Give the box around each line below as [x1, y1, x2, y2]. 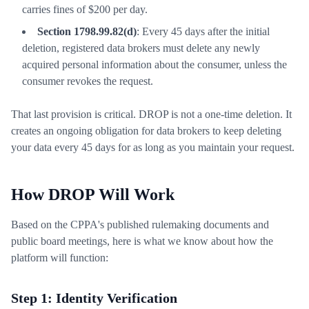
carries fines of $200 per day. [22, 3, 148, 15]
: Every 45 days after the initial [137, 26, 270, 37]
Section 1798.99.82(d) [37, 26, 137, 37]
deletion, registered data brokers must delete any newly [22, 42, 260, 54]
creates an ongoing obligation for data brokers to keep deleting [11, 125, 281, 137]
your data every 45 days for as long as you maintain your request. [11, 141, 295, 153]
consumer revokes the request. [22, 75, 153, 87]
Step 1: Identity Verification [11, 290, 177, 306]
